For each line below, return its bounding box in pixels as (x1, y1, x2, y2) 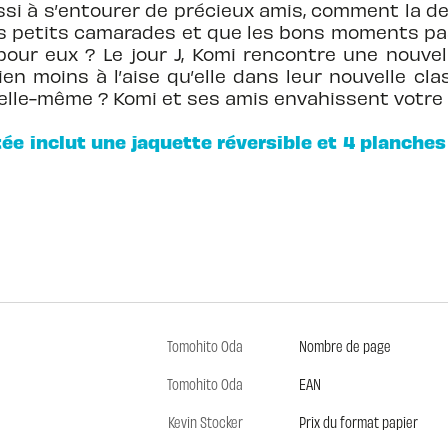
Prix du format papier (298, 411, 418, 431)
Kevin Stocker (167, 411, 243, 431)
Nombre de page (298, 335, 391, 355)
